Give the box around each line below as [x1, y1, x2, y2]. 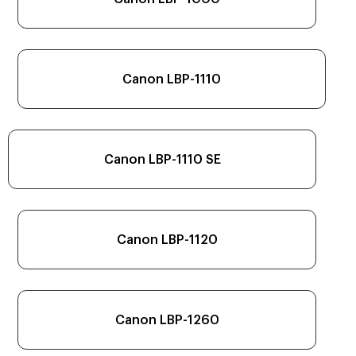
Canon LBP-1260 [114, 313, 219, 327]
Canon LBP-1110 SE [103, 153, 221, 166]
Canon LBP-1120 [116, 233, 218, 246]
